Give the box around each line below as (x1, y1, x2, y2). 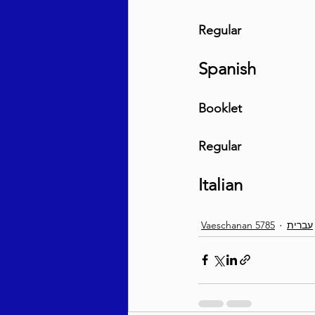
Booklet (198, 100, 242, 116)
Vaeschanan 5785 (201, 219, 275, 232)
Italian (198, 174, 243, 195)
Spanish (198, 58, 256, 79)
